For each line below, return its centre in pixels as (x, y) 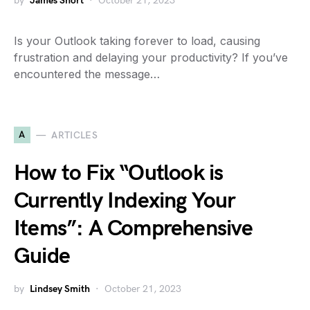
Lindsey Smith (60, 289)
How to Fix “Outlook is (119, 173)
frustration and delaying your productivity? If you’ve (151, 57)
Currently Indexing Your (125, 201)
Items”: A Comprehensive (134, 229)
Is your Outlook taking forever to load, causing (137, 41)
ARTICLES (75, 135)
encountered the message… (87, 74)
